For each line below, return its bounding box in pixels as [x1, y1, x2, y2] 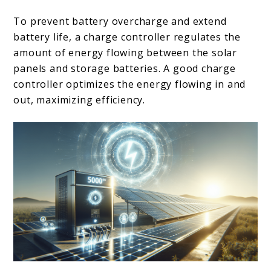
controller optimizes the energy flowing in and [13, 77, 246, 91]
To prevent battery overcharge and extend [13, 15, 227, 28]
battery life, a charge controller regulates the [13, 30, 241, 44]
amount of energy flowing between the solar [13, 46, 238, 60]
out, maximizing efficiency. [13, 93, 146, 107]
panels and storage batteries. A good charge [13, 62, 236, 76]
